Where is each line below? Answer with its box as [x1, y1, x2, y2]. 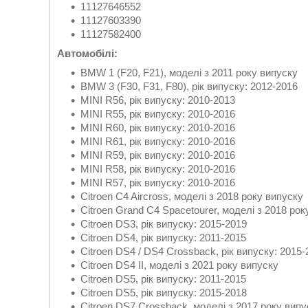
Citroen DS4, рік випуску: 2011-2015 [80, 232, 246, 243]
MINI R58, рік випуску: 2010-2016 [80, 163, 235, 175]
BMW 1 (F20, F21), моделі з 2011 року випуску [80, 67, 298, 78]
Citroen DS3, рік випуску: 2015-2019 [80, 218, 247, 230]
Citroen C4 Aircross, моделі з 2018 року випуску [80, 190, 303, 202]
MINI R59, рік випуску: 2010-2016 [80, 149, 235, 161]
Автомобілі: [57, 47, 118, 59]
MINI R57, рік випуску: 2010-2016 [80, 177, 235, 188]
